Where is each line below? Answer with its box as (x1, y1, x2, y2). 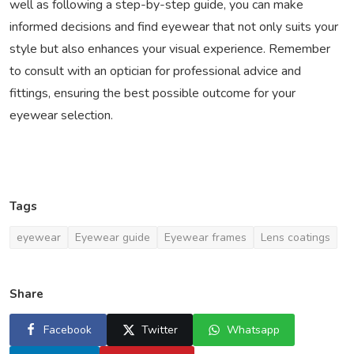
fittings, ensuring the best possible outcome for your (9, 85, 296, 103)
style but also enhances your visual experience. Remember (9, 40, 330, 58)
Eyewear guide (75, 230, 150, 246)
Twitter (141, 322, 178, 338)
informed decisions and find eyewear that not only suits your (9, 18, 338, 36)
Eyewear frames (164, 230, 247, 246)
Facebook (43, 322, 92, 338)
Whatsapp (226, 322, 280, 338)
